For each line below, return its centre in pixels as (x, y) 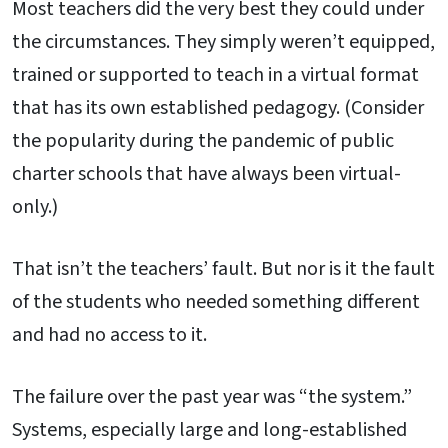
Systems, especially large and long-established (209, 429)
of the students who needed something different (216, 301)
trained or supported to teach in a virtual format (215, 75)
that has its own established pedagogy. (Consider (218, 108)
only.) (35, 207)
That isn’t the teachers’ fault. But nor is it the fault (223, 268)
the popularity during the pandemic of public (203, 141)
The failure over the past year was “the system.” (212, 396)
